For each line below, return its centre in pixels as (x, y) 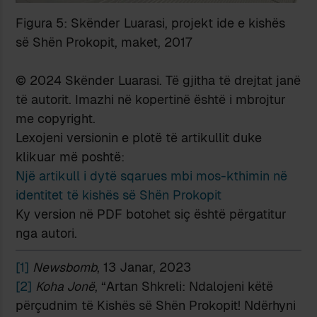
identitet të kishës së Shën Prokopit (119, 195)
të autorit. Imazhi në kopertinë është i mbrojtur (151, 100)
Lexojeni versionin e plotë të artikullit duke (139, 138)
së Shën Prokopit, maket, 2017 (104, 42)
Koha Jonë (65, 287)
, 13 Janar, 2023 (144, 267)
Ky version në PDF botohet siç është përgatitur (151, 214)
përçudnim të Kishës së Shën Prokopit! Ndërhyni (156, 306)
